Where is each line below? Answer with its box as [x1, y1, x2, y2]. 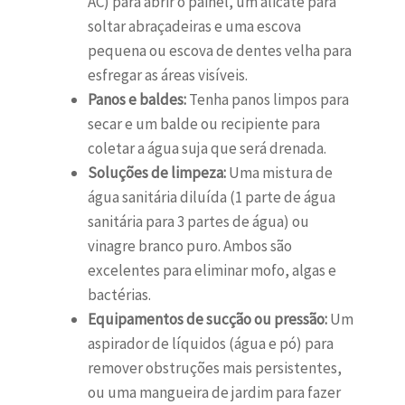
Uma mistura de [225, 163, 333, 184]
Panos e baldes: [87, 89, 186, 110]
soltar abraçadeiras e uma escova [87, 16, 301, 37]
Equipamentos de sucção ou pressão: [87, 309, 327, 330]
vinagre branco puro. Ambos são [87, 236, 292, 257]
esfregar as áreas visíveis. [87, 65, 248, 86]
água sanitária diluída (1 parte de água [87, 187, 335, 208]
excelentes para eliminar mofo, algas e [87, 260, 336, 281]
